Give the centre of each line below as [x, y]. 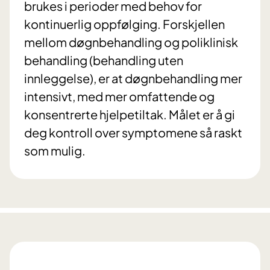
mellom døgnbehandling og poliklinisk [131, 42]
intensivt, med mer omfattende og [119, 96]
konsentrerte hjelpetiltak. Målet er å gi [130, 115]
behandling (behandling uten [104, 60]
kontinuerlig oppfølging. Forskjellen [124, 24]
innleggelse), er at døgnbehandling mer [133, 78]
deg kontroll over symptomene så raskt [133, 133]
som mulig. [55, 151]
